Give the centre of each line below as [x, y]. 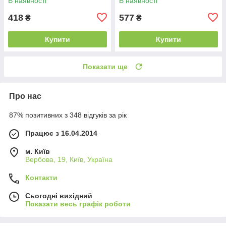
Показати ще [105, 66]
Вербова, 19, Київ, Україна [69, 159]
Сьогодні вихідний [59, 195]
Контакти [41, 177]
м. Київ [38, 151]
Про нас [25, 96]
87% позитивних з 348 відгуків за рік [68, 115]
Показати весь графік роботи [78, 204]
